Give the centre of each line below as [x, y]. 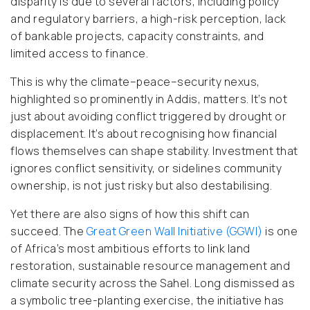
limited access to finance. [79, 54]
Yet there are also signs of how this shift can [130, 214]
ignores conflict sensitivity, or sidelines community [146, 168]
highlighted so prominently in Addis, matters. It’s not [149, 99]
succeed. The [48, 231]
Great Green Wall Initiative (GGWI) [174, 231]
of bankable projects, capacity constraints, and [137, 36]
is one [280, 231]
